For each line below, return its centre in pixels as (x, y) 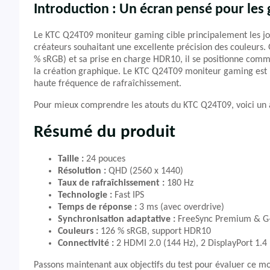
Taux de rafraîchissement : (111, 183)
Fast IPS (128, 195)
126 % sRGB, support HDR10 (155, 231)
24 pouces (105, 159)
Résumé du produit (105, 132)
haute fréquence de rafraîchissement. (108, 84)
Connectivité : (86, 243)
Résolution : (82, 171)
